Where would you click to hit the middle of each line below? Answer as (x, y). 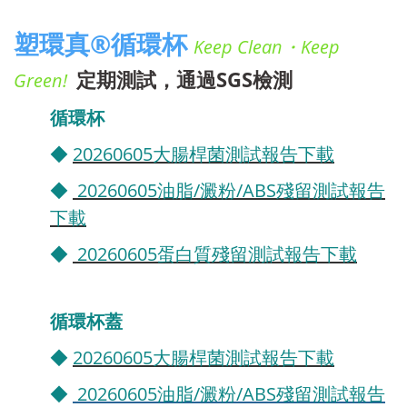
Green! (45, 80)
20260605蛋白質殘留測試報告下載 (215, 253)
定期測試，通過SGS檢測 (184, 79)
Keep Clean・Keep (267, 46)
